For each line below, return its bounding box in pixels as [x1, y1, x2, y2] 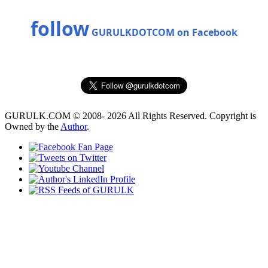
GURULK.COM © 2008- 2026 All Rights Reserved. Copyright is [5, 110, 256, 121]
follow [31, 16, 89, 42]
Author [60, 121, 87, 132]
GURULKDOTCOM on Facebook [89, 26, 237, 39]
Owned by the [5, 121, 60, 132]
